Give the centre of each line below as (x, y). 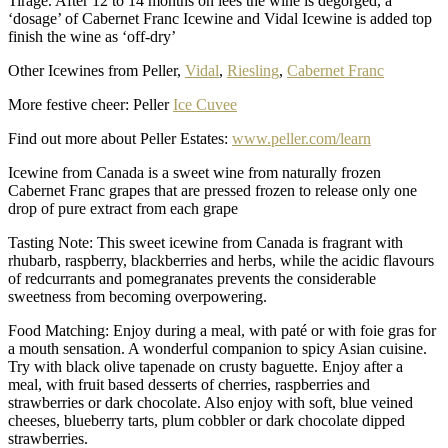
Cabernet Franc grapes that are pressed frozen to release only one (212, 190)
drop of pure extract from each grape (123, 208)
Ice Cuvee (205, 104)
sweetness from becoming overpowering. (137, 296)
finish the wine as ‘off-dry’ (92, 36)
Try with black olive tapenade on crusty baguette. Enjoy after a (205, 366)
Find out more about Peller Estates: (120, 138)
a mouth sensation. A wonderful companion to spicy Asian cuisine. (217, 348)
